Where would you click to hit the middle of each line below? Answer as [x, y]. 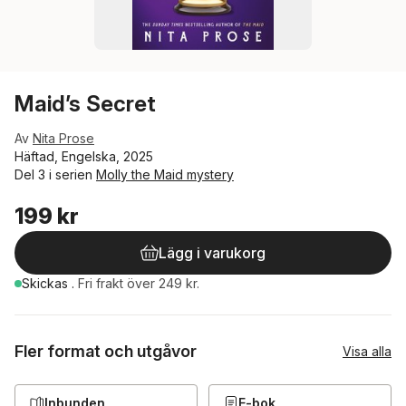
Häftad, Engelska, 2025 [84, 156]
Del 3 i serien [55, 174]
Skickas [47, 283]
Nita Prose [63, 138]
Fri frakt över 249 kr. [139, 283]
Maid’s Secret [85, 104]
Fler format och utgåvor [106, 351]
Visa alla [367, 351]
